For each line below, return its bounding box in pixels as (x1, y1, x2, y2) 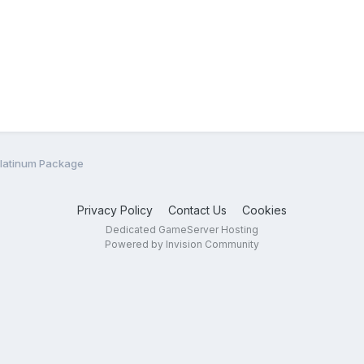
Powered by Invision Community (105, 237, 259, 250)
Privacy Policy (77, 202, 153, 217)
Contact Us (168, 202, 227, 217)
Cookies (242, 202, 287, 217)
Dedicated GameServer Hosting (106, 223, 258, 236)
